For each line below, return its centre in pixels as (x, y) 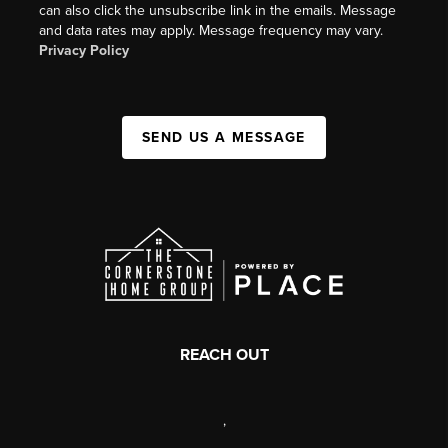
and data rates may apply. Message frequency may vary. (211, 30)
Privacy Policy (84, 50)
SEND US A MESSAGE (224, 137)
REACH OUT (224, 354)
